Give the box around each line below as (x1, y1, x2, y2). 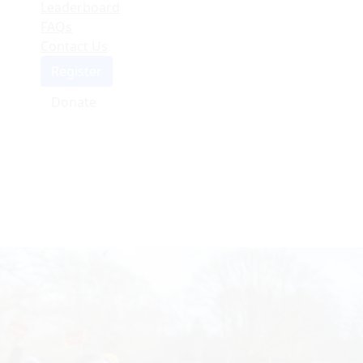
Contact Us (41, 37, 108, 56)
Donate (51, 93, 96, 112)
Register (51, 62, 102, 81)
